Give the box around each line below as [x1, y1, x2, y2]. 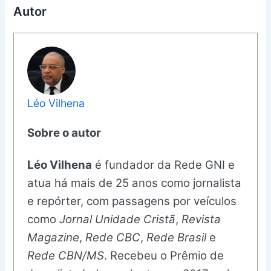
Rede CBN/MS [27, 248, 105, 263]
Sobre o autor [27, 125, 102, 140]
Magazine [27, 230, 80, 244]
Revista [181, 212, 221, 226]
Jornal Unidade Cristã [59, 212, 176, 226]
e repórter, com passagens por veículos [27, 194, 237, 208]
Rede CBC [85, 230, 141, 244]
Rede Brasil [146, 230, 207, 244]
